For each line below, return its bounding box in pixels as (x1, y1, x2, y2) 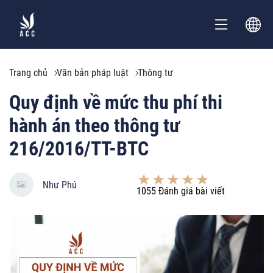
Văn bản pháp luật (57, 67, 129, 79)
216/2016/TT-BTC (9, 137, 149, 160)
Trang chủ (9, 67, 48, 79)
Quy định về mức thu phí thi (9, 91, 222, 114)
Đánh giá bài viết (156, 185, 225, 197)
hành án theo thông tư (9, 114, 180, 137)
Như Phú (43, 179, 77, 191)
